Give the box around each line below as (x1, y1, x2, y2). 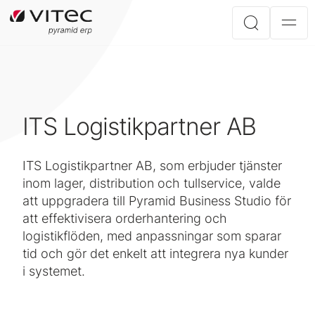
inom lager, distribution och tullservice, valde (22, 176, 281, 191)
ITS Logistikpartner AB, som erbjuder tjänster (22, 158, 282, 173)
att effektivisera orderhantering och (22, 211, 227, 226)
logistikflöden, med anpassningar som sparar (22, 229, 281, 243)
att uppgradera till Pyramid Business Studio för (22, 193, 291, 208)
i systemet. (22, 264, 85, 278)
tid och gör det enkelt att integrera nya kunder (22, 246, 288, 261)
